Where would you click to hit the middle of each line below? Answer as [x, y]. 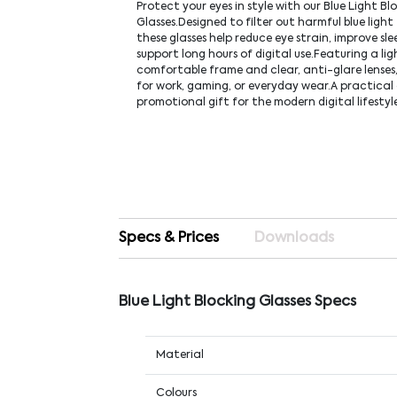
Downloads [295, 238]
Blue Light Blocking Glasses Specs [238, 302]
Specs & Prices [169, 238]
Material [180, 355]
